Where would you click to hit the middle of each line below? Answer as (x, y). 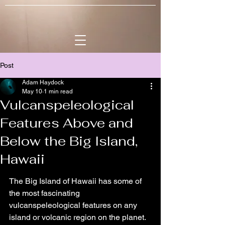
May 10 (32, 91)
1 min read (58, 91)
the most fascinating (45, 193)
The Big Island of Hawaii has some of (76, 181)
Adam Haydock (43, 82)
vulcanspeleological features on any (74, 205)
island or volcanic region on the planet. (78, 217)
